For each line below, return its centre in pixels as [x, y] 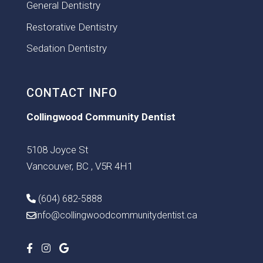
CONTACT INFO [72, 93]
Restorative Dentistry [72, 27]
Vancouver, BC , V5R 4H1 [79, 166]
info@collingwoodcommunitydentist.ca [116, 215]
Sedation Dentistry [66, 48]
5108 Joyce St [57, 150]
